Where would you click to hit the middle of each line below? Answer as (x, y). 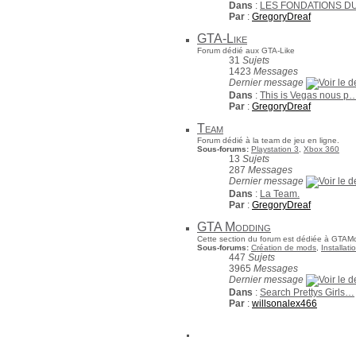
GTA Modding (234, 227)
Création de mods (284, 248)
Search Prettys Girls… (307, 292)
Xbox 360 (321, 149)
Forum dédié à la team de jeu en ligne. (268, 140)
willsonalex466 (284, 304)
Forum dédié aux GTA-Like (246, 50)
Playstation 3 (275, 149)
